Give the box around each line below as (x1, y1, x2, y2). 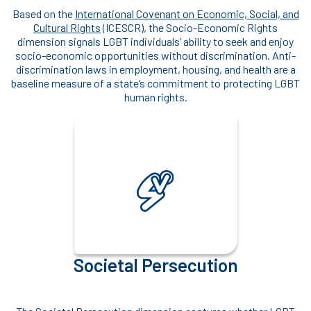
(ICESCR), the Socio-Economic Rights (101, 21, 278, 35)
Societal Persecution (73, 254, 238, 276)
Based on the (12, 7, 75, 21)
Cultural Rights (33, 21, 101, 35)
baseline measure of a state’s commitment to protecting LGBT (11, 76, 300, 90)
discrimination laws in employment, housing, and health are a (15, 62, 296, 76)
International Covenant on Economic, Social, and (74, 7, 299, 21)
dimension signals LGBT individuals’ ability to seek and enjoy (17, 35, 294, 49)
